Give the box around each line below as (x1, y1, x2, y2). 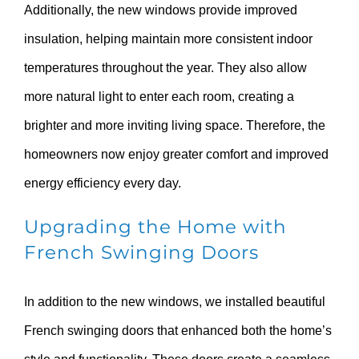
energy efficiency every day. (24, 175, 181, 190)
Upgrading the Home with (24, 215, 287, 238)
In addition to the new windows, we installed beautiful (24, 294, 325, 309)
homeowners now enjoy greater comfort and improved (24, 147, 329, 161)
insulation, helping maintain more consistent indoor (24, 31, 313, 46)
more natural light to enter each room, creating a (24, 89, 294, 103)
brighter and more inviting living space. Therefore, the (24, 118, 325, 132)
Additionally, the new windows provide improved (24, 2, 297, 17)
